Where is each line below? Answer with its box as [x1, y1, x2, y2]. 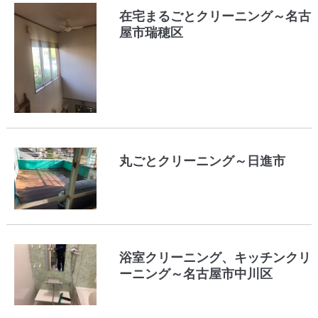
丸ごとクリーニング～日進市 [119, 154, 286, 169]
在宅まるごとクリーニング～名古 [119, 9, 312, 24]
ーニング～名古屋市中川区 [119, 267, 273, 282]
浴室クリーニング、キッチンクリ [119, 251, 312, 265]
